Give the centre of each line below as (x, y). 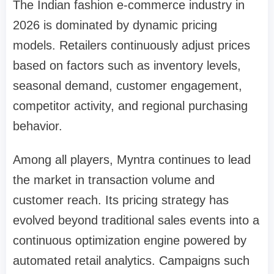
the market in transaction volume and (114, 180)
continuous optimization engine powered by (130, 240)
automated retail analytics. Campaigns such (131, 260)
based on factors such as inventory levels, (127, 65)
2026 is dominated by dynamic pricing (115, 25)
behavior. (38, 126)
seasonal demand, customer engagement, (128, 85)
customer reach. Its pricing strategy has (121, 200)
